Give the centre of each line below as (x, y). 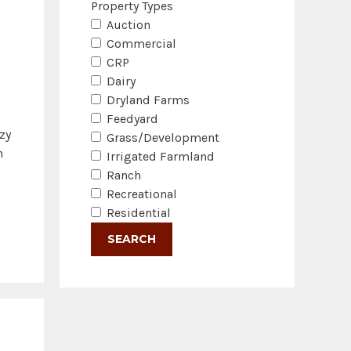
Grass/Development (163, 137)
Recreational (142, 194)
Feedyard (132, 118)
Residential (139, 212)
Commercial (141, 43)
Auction (128, 24)
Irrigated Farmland (161, 156)
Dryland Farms (148, 100)
